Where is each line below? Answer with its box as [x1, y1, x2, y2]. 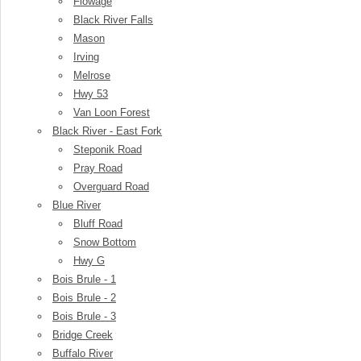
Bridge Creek [52, 329, 113, 341]
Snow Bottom [73, 236, 136, 248]
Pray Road [73, 162, 122, 174]
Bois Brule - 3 [52, 310, 116, 322]
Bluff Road [73, 218, 122, 230]
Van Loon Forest [73, 106, 150, 118]
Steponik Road [73, 143, 142, 156]
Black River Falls [73, 14, 153, 26]
